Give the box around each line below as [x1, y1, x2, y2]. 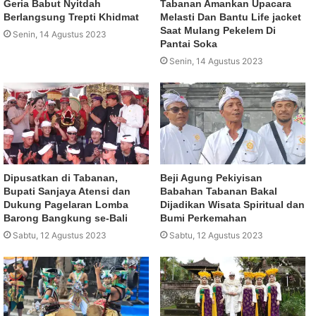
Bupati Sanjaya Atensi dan [4, 186, 130, 197]
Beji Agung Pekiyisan [160, 172, 262, 184]
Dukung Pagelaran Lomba [4, 199, 128, 211]
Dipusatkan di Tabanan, [4, 172, 118, 184]
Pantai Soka [160, 37, 220, 49]
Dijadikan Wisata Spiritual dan [160, 199, 305, 211]
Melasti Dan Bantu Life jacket [160, 11, 301, 23]
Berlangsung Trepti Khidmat [4, 11, 139, 23]
